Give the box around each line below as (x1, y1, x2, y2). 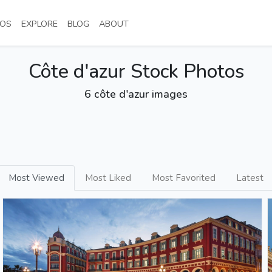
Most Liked (85, 172, 131, 184)
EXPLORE (21, 18, 58, 30)
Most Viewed (8, 172, 64, 184)
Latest (236, 172, 263, 184)
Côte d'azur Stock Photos (28, 58, 244, 84)
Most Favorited (152, 172, 216, 184)
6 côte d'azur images (84, 87, 188, 101)
